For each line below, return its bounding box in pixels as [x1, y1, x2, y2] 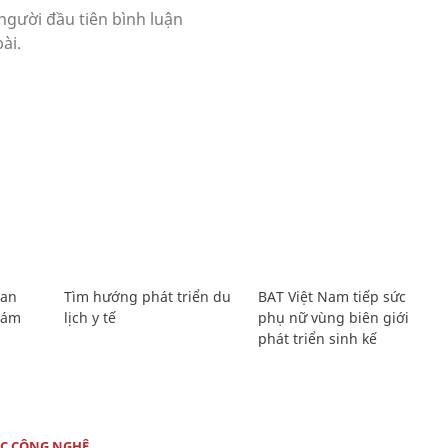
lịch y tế [63, 307, 116, 327]
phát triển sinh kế [258, 328, 378, 348]
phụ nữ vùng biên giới [258, 307, 410, 327]
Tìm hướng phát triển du [63, 286, 231, 306]
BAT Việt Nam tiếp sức [258, 286, 407, 306]
